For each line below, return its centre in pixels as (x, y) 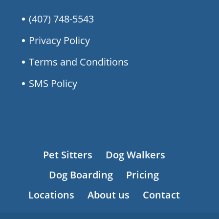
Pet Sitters (67, 154)
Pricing (143, 175)
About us (108, 195)
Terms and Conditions (78, 62)
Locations (51, 195)
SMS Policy (53, 83)
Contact (161, 195)
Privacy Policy (59, 40)
